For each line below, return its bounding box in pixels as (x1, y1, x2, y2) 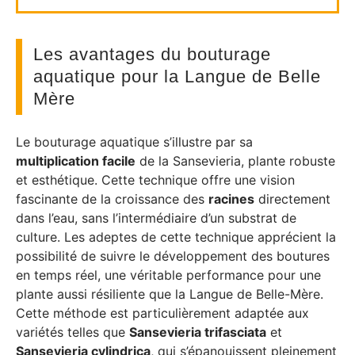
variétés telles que (16, 324, 129, 340)
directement (254, 191, 330, 207)
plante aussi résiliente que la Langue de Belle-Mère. (16, 286, 323, 302)
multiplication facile (16, 153, 136, 169)
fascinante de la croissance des (16, 191, 208, 207)
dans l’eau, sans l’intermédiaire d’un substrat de (16, 210, 296, 226)
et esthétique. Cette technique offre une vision (16, 172, 295, 188)
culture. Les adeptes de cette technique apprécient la (16, 229, 336, 245)
